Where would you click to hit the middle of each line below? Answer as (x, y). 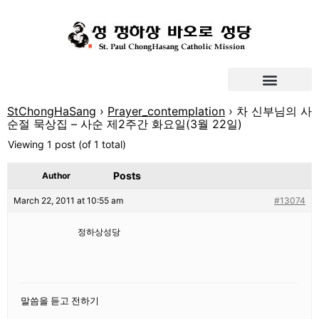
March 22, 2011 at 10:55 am (68, 200)
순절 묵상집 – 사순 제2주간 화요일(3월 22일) (125, 124)
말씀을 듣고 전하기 (60, 301)
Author (56, 176)
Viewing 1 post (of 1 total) (67, 144)
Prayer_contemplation (166, 111)
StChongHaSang (52, 111)
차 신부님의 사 (274, 111)
